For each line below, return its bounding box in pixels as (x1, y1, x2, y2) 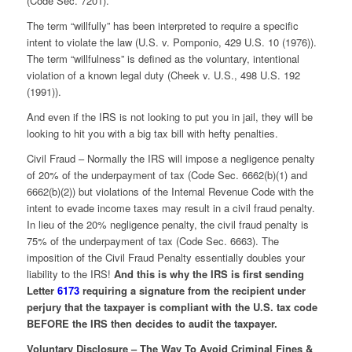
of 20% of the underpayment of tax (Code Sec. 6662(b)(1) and (26, 167, 307, 183)
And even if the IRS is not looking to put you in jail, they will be (26, 109, 313, 125)
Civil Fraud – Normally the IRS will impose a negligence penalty (26, 151, 315, 167)
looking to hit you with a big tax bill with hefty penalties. (26, 126, 278, 141)
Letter (26, 283, 57, 299)
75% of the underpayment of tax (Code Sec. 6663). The (26, 233, 279, 249)
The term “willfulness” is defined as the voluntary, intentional (26, 51, 299, 67)
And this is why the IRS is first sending (113, 266, 304, 282)
